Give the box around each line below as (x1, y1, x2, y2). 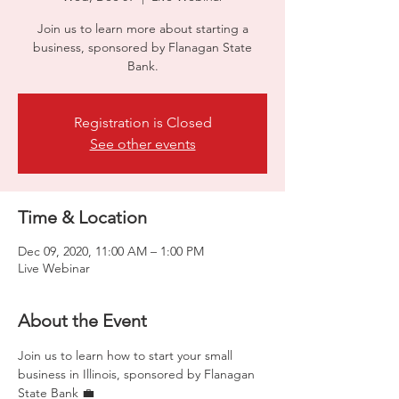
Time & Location (18, 207, 147, 228)
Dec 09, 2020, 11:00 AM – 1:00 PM (18, 243, 204, 259)
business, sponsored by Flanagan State (33, 39, 252, 55)
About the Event (18, 310, 147, 331)
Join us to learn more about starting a (37, 20, 248, 37)
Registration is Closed (73, 114, 212, 131)
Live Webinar (18, 260, 90, 276)
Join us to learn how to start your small (18, 347, 236, 363)
